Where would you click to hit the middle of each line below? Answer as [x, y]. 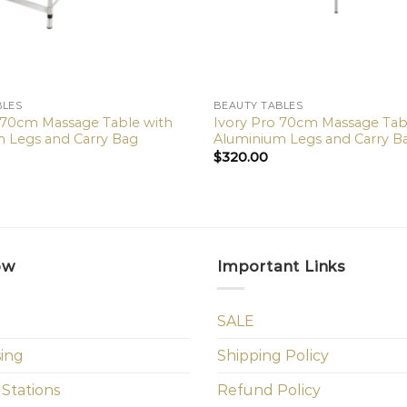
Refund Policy [269, 391]
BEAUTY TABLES [258, 105]
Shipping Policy [273, 356]
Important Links [282, 266]
